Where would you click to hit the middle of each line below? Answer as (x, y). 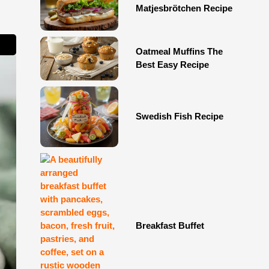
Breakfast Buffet (170, 225)
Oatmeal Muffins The (179, 52)
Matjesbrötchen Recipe (184, 8)
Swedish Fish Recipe (179, 116)
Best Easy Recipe (172, 65)
